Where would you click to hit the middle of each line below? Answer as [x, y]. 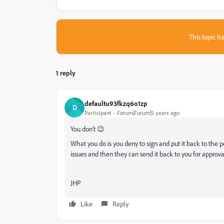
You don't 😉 [87, 129]
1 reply [66, 73]
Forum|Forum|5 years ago [148, 112]
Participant [98, 112]
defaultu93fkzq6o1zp [116, 103]
